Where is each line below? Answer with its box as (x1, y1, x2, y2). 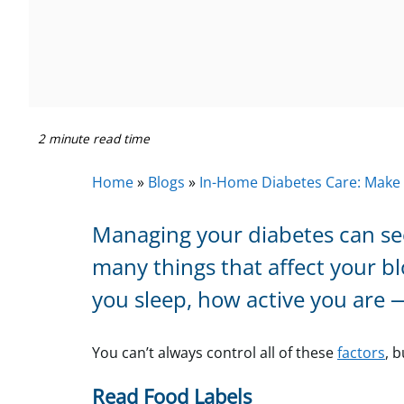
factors (337, 343, 385, 363)
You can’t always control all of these (92, 343, 337, 363)
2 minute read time (38, 130, 150, 147)
